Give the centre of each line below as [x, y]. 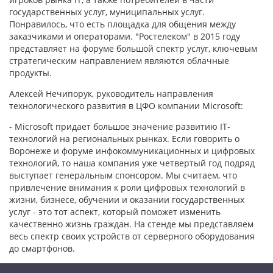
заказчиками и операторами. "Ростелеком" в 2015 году [125, 36]
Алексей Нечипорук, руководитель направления [111, 94]
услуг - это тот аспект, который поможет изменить [115, 212]
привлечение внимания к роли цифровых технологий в [127, 187]
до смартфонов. [43, 248]
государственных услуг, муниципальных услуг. [107, 12]
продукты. [30, 73]
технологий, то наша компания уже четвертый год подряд [132, 163]
